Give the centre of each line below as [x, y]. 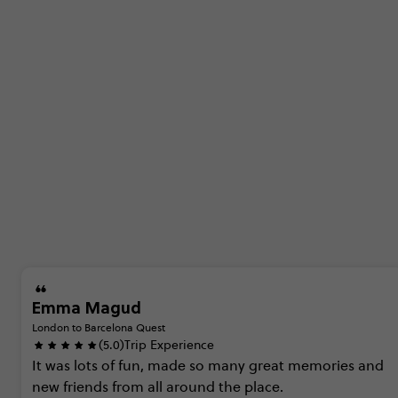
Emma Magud [87, 307]
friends [86, 386]
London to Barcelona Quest [99, 327]
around [191, 386]
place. [264, 386]
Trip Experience [169, 345]
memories [321, 365]
